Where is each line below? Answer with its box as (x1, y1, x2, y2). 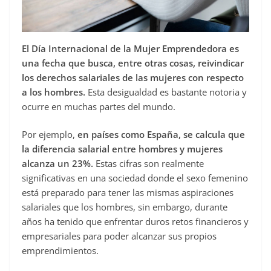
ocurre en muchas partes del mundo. (22, 100, 175, 113)
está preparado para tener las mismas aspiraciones (22, 186, 233, 199)
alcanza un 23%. (22, 157, 93, 170)
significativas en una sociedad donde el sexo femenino (22, 172, 248, 184)
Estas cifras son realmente (93, 157, 204, 170)
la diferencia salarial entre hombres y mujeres (22, 143, 223, 155)
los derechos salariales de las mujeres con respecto (22, 71, 244, 83)
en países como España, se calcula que (77, 128, 245, 141)
